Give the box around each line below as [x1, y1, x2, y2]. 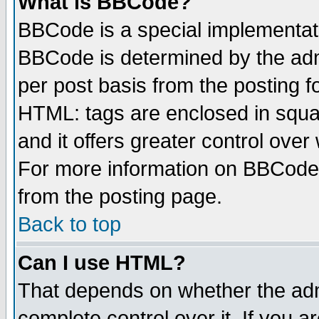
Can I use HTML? [18, 251, 186, 274]
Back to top [18, 213, 121, 236]
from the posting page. [18, 185, 222, 208]
